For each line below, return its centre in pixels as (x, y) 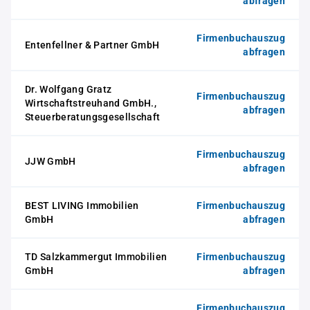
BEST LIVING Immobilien (82, 206)
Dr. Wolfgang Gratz (69, 89)
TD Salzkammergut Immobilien (96, 257)
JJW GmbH (51, 161)
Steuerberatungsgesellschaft (93, 117)
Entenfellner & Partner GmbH (92, 45)
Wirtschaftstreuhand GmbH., (91, 103)
